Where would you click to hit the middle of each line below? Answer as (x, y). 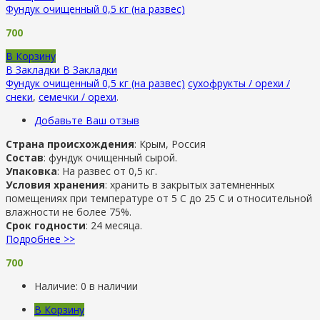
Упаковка (31, 171)
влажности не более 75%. (69, 211)
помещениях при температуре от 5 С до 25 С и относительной (159, 198)
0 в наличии (109, 286)
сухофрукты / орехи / (239, 83)
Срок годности (46, 225)
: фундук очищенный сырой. (110, 157)
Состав (25, 157)
